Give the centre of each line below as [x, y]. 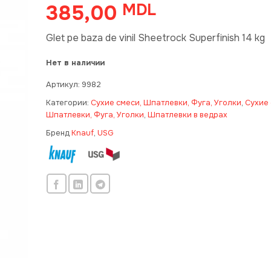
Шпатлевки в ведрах [187, 115]
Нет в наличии [75, 63]
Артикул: [64, 84]
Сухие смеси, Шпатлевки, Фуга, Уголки [166, 103]
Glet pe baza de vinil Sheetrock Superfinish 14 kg [155, 38]
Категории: [68, 103]
